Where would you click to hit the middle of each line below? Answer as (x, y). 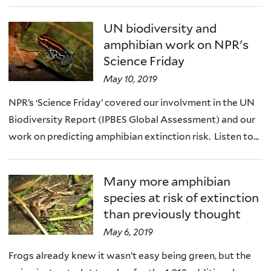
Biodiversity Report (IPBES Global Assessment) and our (132, 119)
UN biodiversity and (160, 28)
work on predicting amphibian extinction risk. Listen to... (134, 136)
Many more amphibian (167, 182)
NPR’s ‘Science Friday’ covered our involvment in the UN (132, 102)
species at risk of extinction (181, 198)
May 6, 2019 (129, 233)
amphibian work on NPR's (176, 44)
